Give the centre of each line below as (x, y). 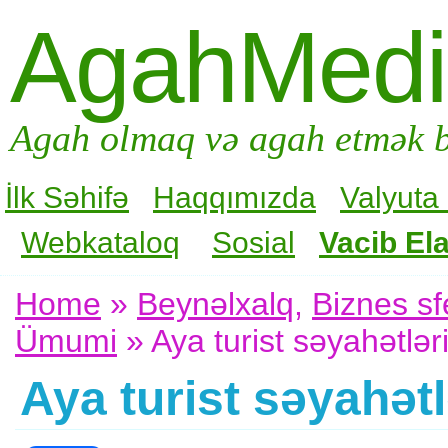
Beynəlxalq (215, 303)
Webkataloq (100, 242)
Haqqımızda (234, 197)
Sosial (253, 242)
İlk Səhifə (67, 197)
